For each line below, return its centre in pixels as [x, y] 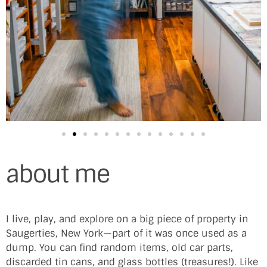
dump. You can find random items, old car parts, [119, 248]
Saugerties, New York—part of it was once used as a [126, 234]
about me [58, 174]
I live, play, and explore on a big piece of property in [127, 219]
